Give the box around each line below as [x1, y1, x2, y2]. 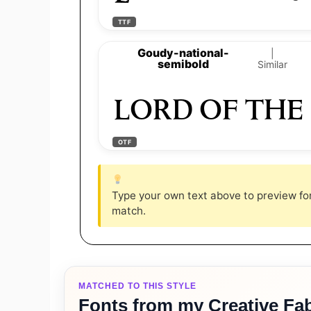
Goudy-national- [137, 45, 230, 60]
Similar [258, 58, 288, 70]
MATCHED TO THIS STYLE [78, 280, 197, 291]
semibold [158, 56, 210, 71]
